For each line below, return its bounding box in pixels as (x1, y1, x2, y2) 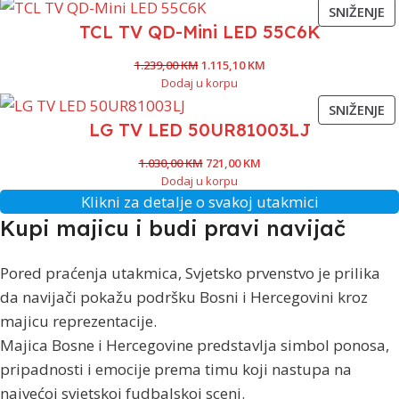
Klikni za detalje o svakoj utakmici (80, 191, 319, 212)
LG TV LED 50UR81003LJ (88, 118, 311, 142)
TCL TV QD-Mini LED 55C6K (78, 20, 321, 44)
